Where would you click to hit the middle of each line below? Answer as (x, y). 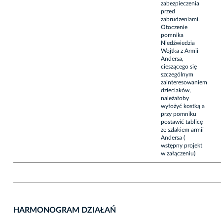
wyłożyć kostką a (183, 106)
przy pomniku (179, 114)
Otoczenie (174, 27)
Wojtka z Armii (180, 51)
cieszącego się (179, 66)
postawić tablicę (182, 122)
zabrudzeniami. (180, 19)
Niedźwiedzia (178, 43)
